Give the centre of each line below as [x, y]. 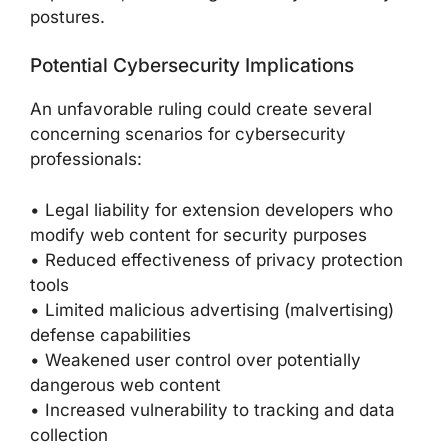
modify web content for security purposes [198, 234]
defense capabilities [110, 334]
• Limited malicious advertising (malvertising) [212, 309]
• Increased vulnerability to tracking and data [212, 409]
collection [69, 434]
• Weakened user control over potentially [195, 359]
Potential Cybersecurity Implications [192, 65]
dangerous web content [125, 384]
